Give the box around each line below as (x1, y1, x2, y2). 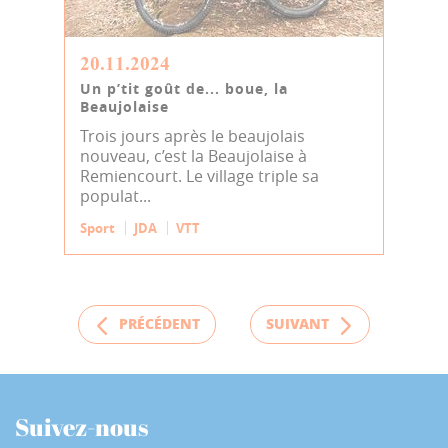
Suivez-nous (15, 410, 148, 443)
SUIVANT (266, 313, 329, 333)
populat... (80, 185, 151, 207)
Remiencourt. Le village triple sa (80, 165, 319, 187)
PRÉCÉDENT (119, 313, 200, 333)
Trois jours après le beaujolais (80, 125, 305, 147)
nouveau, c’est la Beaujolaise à (80, 145, 307, 167)
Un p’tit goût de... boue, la (80, 79, 288, 98)
